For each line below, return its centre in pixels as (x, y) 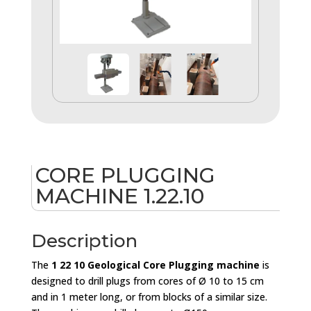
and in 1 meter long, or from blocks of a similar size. (149, 297)
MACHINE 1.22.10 (119, 196)
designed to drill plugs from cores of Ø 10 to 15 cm (147, 281)
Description (84, 241)
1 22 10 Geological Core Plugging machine (155, 265)
